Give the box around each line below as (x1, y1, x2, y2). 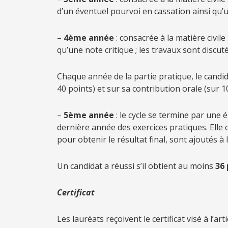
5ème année (64, 109, 116, 121)
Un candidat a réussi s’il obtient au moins (57, 160, 215, 172)
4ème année (62, 32, 114, 43)
